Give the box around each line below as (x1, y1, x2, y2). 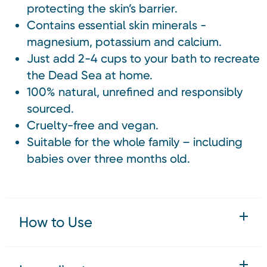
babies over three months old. (27, 151, 191, 166)
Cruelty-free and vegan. (27, 117, 159, 132)
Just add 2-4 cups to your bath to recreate (27, 51, 260, 66)
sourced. (27, 101, 74, 116)
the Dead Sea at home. (27, 67, 153, 82)
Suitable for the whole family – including (27, 134, 243, 149)
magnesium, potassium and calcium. (27, 34, 222, 49)
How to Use (19, 213, 92, 231)
